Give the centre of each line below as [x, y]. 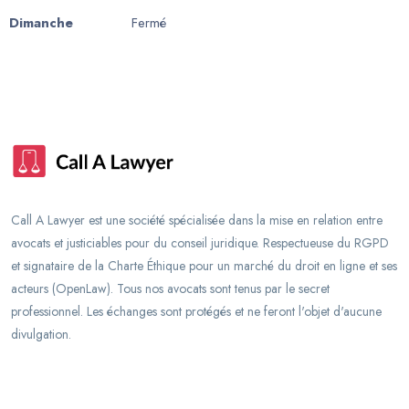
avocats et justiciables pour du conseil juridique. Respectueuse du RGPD [200, 243]
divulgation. [41, 334]
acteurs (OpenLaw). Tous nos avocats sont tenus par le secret [170, 288]
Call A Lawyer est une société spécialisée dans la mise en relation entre [197, 220]
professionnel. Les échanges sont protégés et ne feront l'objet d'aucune [196, 311]
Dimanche [41, 23]
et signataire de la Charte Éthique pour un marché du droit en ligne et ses [204, 266]
